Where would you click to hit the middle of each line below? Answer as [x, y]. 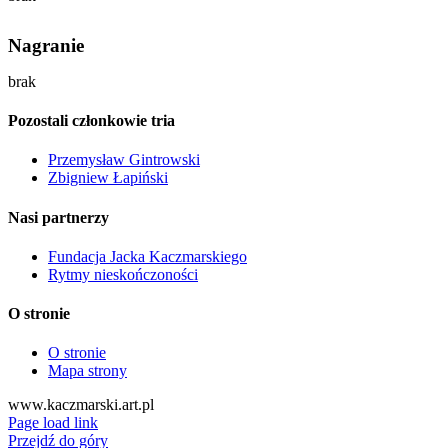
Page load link [53, 423]
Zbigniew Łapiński [108, 178]
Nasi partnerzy [58, 217]
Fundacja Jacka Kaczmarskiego [147, 256]
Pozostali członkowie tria [91, 121]
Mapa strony [87, 371]
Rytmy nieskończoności [123, 274]
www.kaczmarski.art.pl [81, 405]
